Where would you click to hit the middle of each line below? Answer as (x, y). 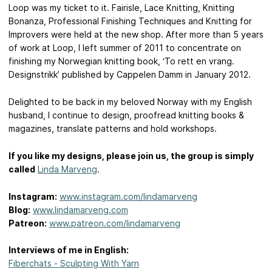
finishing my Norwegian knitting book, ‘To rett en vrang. (121, 61)
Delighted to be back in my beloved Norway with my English (130, 102)
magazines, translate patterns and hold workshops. (113, 128)
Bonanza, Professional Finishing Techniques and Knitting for (130, 21)
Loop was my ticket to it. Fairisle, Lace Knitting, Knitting (121, 8)
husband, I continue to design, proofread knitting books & (126, 115)
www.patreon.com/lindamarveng (115, 223)
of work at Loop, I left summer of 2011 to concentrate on (125, 48)
